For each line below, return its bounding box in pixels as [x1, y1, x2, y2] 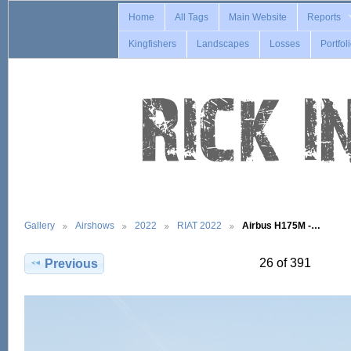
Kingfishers [128, 38, 177, 50]
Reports [307, 11, 342, 23]
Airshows [75, 219, 114, 230]
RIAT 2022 [177, 219, 222, 230]
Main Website [229, 11, 288, 23]
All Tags [175, 11, 209, 23]
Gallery [24, 219, 55, 230]
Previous [45, 256, 99, 270]
